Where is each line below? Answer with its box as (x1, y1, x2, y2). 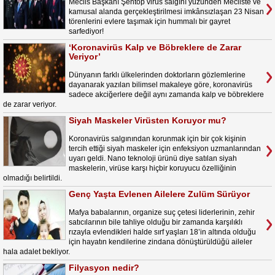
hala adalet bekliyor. (3, 247, 70, 256)
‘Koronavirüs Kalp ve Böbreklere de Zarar (69, 42, 241, 52)
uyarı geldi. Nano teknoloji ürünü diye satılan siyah (69, 154, 237, 163)
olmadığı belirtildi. (3, 174, 62, 182)
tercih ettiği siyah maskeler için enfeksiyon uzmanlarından (69, 144, 261, 153)
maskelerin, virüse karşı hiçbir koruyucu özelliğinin (69, 164, 236, 172)
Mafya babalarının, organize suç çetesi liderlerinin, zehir (69, 208, 255, 217)
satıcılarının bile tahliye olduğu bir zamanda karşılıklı (69, 218, 242, 227)
